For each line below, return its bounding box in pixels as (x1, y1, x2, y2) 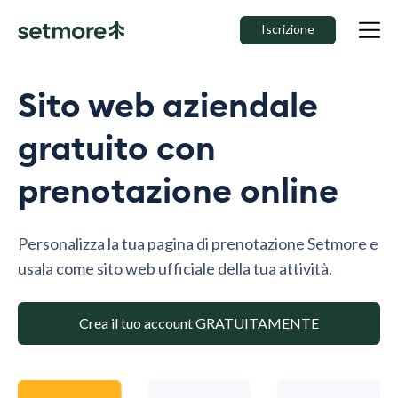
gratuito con (18, 132, 216, 166)
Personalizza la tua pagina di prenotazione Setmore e (18, 234, 378, 253)
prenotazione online (18, 175, 338, 209)
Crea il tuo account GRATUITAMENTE (79, 314, 319, 331)
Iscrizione (261, 21, 314, 36)
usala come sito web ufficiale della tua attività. (18, 259, 332, 278)
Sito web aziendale (18, 90, 318, 123)
